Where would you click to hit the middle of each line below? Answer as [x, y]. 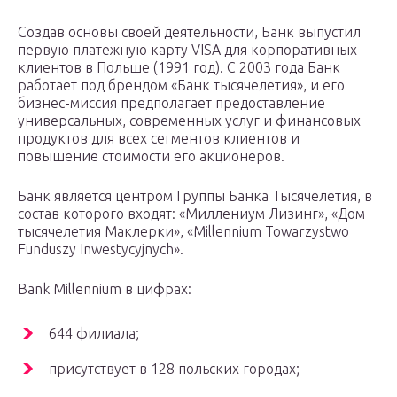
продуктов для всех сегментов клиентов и [159, 139]
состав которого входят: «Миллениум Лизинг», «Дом [191, 214]
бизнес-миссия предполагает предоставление [171, 103]
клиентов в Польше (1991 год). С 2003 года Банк [179, 68]
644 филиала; [94, 334]
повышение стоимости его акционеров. [151, 156]
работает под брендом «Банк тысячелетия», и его [181, 86]
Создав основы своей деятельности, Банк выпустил [189, 32]
